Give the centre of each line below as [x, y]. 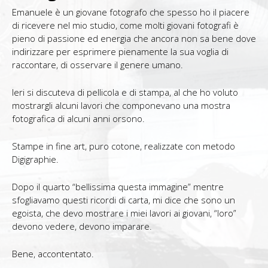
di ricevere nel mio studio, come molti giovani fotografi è [125, 25]
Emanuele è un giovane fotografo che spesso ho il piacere [131, 12]
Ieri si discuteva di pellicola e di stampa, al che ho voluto [125, 92]
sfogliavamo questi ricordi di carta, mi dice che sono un [124, 200]
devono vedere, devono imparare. [82, 226]
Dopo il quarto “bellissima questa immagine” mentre [118, 186]
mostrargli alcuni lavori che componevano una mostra [121, 105]
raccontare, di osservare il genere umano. [98, 64]
